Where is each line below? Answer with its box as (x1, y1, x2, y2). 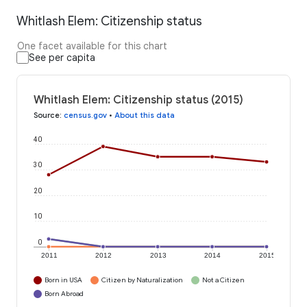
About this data (114, 110, 175, 121)
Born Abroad (45, 289, 84, 299)
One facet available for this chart (17, 40, 167, 53)
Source (34, 110, 60, 121)
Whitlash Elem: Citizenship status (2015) (34, 93, 243, 108)
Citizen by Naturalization (101, 275, 183, 285)
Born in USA (45, 275, 82, 285)
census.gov (64, 110, 107, 121)
